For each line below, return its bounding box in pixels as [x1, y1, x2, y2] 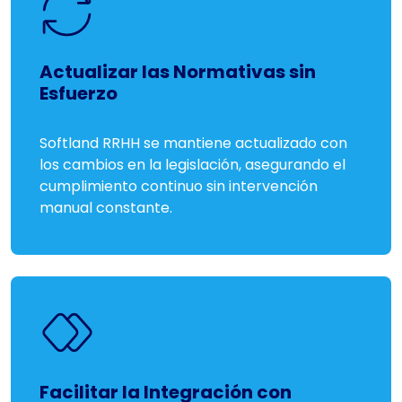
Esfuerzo [39, 81, 118, 106]
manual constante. [39, 197, 172, 218]
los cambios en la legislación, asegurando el [39, 154, 345, 175]
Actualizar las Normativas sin [39, 59, 316, 84]
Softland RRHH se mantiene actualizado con [39, 133, 347, 153]
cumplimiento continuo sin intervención [39, 176, 318, 197]
